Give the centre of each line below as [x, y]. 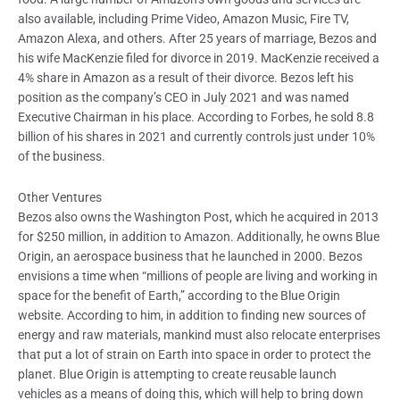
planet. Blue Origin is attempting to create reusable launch [177, 375]
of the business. [62, 157]
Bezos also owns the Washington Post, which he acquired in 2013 [198, 217]
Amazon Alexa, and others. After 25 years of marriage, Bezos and [197, 39]
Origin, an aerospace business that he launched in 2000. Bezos [190, 257]
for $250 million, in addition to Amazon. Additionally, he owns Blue [199, 237]
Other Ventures [60, 198]
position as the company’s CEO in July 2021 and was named [183, 98]
